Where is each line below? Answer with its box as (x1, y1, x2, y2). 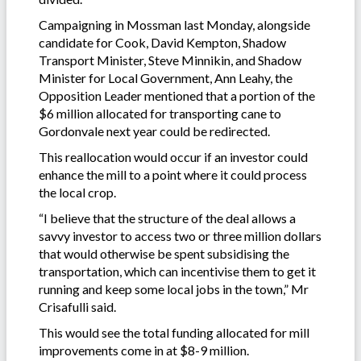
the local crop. (39, 184, 116, 200)
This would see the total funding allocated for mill (39, 324, 309, 340)
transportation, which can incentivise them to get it (39, 263, 316, 279)
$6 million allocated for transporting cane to (39, 105, 281, 121)
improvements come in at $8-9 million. (39, 342, 249, 358)
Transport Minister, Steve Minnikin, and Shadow (39, 52, 301, 68)
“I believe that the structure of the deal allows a (39, 210, 296, 226)
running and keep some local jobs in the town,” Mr (39, 280, 309, 297)
